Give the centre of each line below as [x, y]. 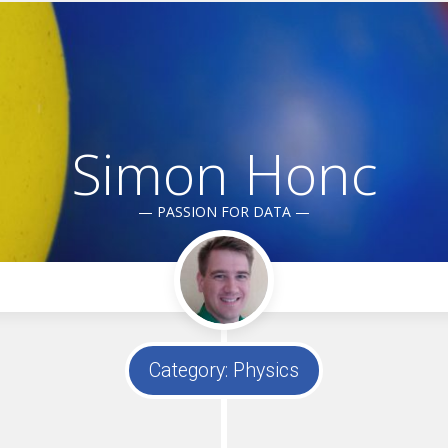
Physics [266, 370]
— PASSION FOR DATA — [224, 211]
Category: [191, 370]
